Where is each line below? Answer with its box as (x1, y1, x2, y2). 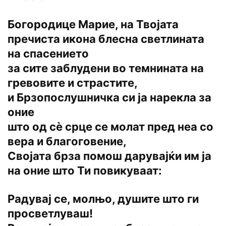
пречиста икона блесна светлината (8, 32, 204, 46)
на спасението (8, 47, 89, 61)
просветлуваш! (8, 207, 93, 220)
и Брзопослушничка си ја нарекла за (8, 91, 211, 104)
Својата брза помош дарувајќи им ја (8, 149, 211, 163)
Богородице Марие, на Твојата (8, 18, 179, 31)
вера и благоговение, (8, 135, 127, 148)
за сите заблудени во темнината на (8, 62, 204, 75)
